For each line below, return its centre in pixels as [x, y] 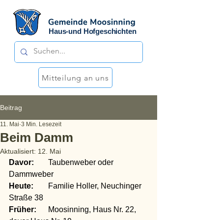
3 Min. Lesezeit [41, 124]
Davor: [21, 162]
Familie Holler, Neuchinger [41, 186]
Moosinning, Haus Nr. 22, [42, 209]
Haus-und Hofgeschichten [93, 31]
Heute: [21, 186]
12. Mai [49, 151]
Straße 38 [26, 198]
